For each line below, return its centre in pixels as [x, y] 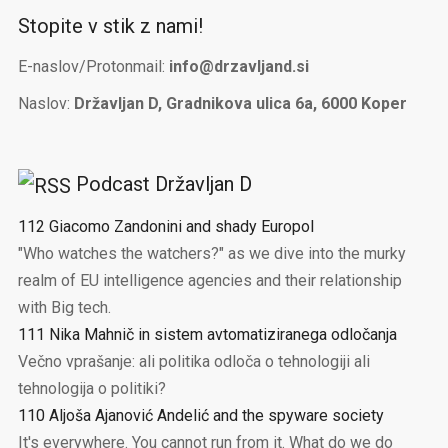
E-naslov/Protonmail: [93, 66]
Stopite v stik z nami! [110, 26]
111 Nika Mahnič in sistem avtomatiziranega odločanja [207, 334]
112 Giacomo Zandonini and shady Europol [165, 226]
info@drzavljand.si [238, 66]
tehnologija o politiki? [91, 388]
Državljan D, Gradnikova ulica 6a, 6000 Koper [240, 103]
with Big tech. [64, 307]
